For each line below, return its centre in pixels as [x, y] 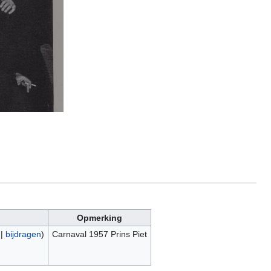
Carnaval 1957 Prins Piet [99, 234]
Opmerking [100, 218]
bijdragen [23, 234]
